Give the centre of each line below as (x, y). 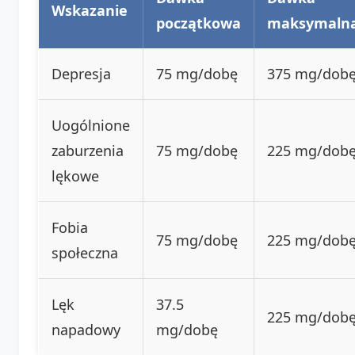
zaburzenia (88, 150)
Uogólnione (91, 125)
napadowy (86, 329)
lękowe (75, 176)
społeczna (85, 252)
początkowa (198, 23)
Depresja (81, 73)
